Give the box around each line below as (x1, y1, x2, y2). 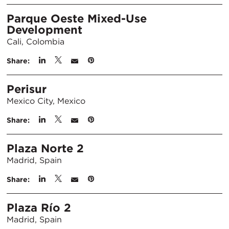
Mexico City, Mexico (7, 96, 85, 106)
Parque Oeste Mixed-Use (7, 12, 147, 25)
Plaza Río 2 (7, 201, 71, 214)
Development (7, 23, 82, 36)
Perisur (7, 82, 47, 96)
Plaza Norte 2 (7, 142, 84, 155)
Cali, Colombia (7, 37, 64, 47)
